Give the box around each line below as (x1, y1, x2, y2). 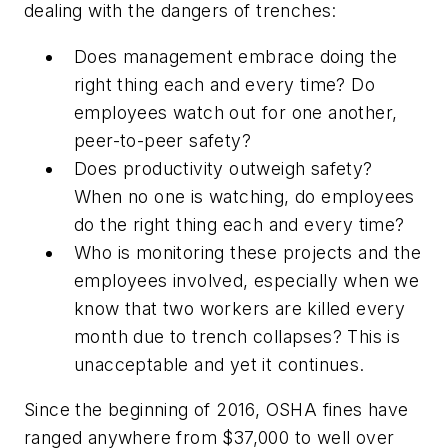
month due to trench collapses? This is (74, 325, 401, 347)
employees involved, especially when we (74, 269, 420, 291)
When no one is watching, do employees (74, 185, 415, 207)
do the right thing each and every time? (74, 213, 416, 235)
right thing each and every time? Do (74, 73, 375, 95)
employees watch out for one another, (74, 101, 398, 123)
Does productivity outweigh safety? (74, 157, 373, 179)
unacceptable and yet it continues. (74, 353, 365, 375)
